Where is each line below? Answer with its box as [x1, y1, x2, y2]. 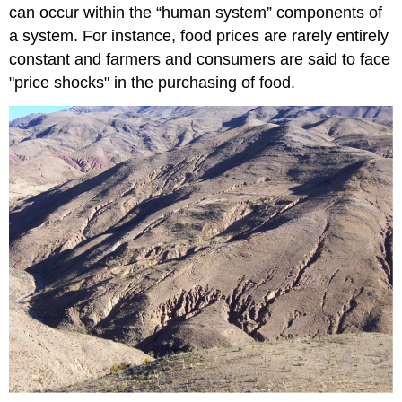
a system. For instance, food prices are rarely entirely [9, 27, 389, 46]
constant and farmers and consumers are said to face [9, 50, 391, 69]
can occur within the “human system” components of [9, 4, 383, 22]
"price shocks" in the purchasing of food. [9, 74, 296, 92]
